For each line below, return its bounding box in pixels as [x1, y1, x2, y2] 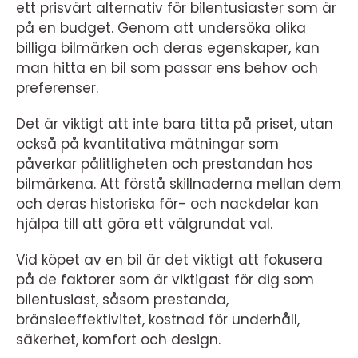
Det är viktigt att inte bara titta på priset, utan [16, 114, 333, 133]
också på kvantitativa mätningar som [16, 134, 279, 153]
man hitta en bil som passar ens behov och [16, 58, 318, 78]
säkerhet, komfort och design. [16, 330, 221, 349]
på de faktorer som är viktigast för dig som [16, 270, 314, 289]
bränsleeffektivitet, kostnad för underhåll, [16, 310, 300, 329]
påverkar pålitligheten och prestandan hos [16, 154, 312, 173]
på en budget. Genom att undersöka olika [16, 18, 306, 38]
